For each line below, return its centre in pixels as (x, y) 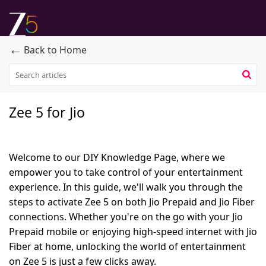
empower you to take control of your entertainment (126, 172)
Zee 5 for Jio (47, 112)
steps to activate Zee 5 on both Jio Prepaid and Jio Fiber (132, 202)
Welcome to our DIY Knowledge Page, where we (117, 157)
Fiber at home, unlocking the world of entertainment (127, 246)
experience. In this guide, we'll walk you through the (126, 187)
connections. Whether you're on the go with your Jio (126, 217)
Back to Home (55, 50)
